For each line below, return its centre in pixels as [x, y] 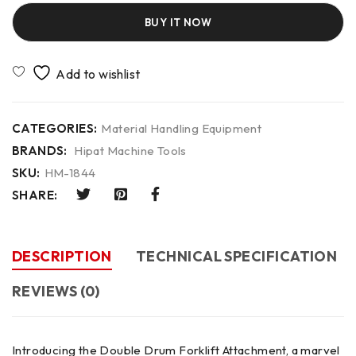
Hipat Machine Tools [130, 150]
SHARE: [35, 195]
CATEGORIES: [55, 128]
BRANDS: [40, 150]
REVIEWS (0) [56, 291]
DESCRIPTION [62, 256]
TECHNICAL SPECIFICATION [236, 256]
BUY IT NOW [178, 22]
